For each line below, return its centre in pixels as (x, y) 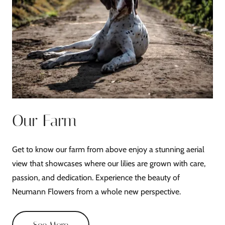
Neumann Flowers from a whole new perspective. (96, 191)
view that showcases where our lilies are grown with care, (109, 163)
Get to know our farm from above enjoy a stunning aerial (108, 149)
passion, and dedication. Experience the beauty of (96, 177)
